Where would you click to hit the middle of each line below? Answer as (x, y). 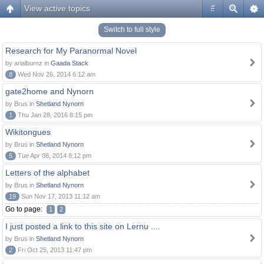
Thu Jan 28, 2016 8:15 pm (54, 115)
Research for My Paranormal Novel (71, 51)
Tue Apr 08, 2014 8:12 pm (54, 156)
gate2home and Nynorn (49, 91)
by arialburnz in (28, 63)
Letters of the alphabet (47, 173)
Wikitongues (28, 132)
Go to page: (25, 209)
